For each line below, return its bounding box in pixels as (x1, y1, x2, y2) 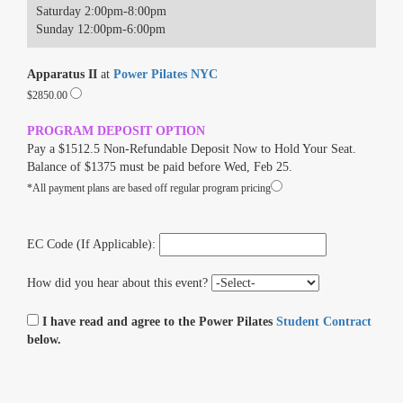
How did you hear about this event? (27, 276, 211, 290)
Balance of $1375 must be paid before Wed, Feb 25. (27, 160, 292, 174)
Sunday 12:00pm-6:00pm (36, 22, 166, 36)
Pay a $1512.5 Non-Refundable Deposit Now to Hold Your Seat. (27, 142, 356, 156)
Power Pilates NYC (113, 67, 218, 81)
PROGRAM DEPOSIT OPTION (27, 124, 205, 138)
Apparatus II (27, 67, 97, 81)
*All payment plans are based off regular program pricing (27, 182, 271, 194)
